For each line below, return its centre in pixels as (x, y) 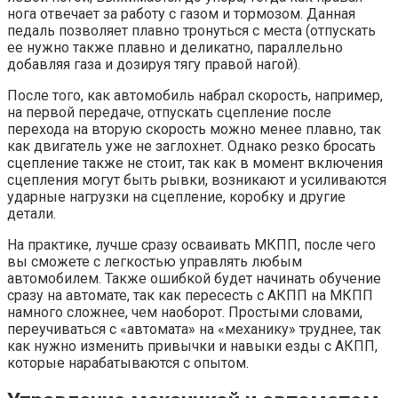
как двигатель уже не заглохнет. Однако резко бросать (191, 146)
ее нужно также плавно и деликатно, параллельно (175, 47)
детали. (32, 213)
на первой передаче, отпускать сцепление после (169, 112)
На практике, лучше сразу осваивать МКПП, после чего (191, 244)
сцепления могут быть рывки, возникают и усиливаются (197, 179)
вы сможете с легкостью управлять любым (155, 261)
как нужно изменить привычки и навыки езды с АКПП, (192, 346)
